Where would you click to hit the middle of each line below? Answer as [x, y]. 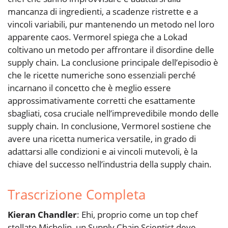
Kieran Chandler [42, 215]
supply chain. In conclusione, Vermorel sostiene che [109, 126]
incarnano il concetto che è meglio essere [89, 88]
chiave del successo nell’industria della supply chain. [110, 164]
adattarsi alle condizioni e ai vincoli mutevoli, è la [103, 152]
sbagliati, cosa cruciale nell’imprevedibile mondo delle [113, 113]
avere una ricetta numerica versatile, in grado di [102, 139]
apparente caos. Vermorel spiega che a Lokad [97, 37]
